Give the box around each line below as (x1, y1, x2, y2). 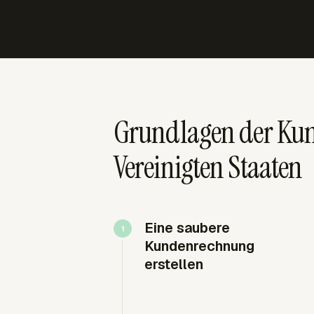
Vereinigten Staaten (114, 147, 303, 188)
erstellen (144, 255, 203, 273)
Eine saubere (144, 219, 230, 237)
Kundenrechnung (144, 237, 254, 255)
